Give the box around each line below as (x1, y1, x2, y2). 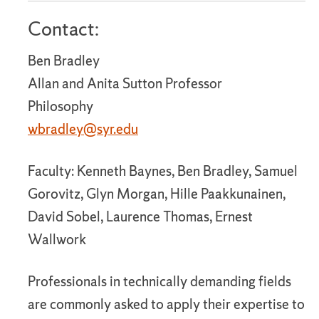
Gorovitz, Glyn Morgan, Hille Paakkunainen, (28, 184, 286, 203)
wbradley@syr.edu (28, 120, 138, 138)
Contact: (28, 16, 99, 41)
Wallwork (28, 230, 86, 249)
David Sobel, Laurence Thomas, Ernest (28, 207, 253, 226)
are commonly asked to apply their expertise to (28, 295, 305, 313)
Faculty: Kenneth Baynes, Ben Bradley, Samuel (28, 162, 298, 180)
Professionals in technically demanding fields (28, 272, 291, 291)
